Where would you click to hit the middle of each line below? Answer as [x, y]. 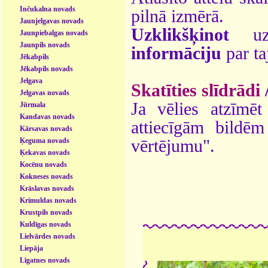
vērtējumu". [173, 146]
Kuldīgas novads [46, 224]
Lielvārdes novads [48, 236]
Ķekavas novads [45, 152]
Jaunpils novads [45, 45]
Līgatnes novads [45, 260]
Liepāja [32, 248]
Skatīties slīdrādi [196, 90]
